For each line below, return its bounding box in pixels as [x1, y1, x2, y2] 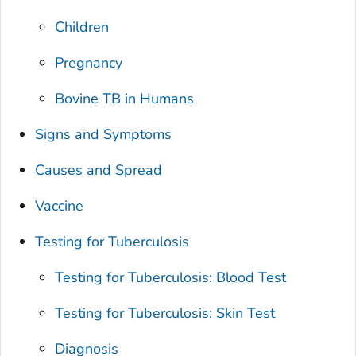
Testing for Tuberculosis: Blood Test [55, 267, 287, 287]
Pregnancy [55, 52, 123, 72]
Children [55, 17, 110, 37]
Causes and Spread [35, 160, 163, 180]
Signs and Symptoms [35, 124, 172, 144]
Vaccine [35, 195, 84, 215]
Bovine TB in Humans [55, 88, 195, 108]
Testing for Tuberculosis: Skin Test [55, 303, 276, 323]
